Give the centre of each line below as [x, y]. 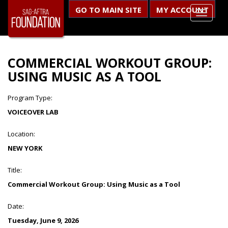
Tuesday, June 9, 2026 [43, 220]
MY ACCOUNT [182, 10]
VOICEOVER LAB [33, 112]
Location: [21, 134]
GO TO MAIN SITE [108, 10]
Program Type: [30, 98]
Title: [15, 170]
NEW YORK [25, 148]
